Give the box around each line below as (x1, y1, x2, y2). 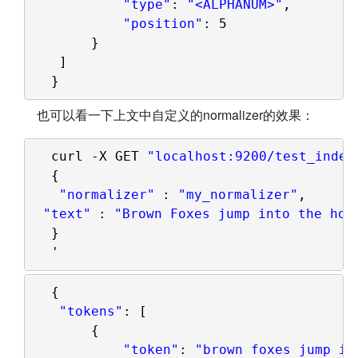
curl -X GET (50, 148, 147, 164)
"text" (42, 205, 91, 221)
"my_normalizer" (177, 186, 298, 202)
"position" (122, 16, 203, 32)
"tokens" (58, 304, 123, 320)
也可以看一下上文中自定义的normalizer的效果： (24, 105, 314, 124)
